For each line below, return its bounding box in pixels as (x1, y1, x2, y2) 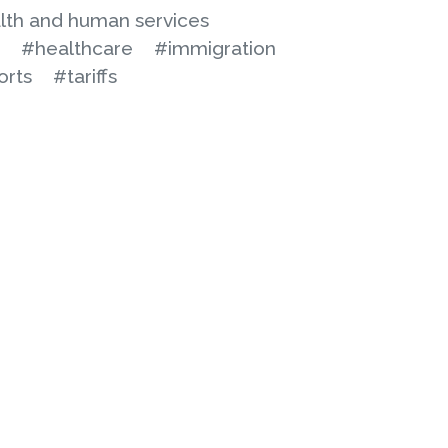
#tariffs (53, 65, 117, 87)
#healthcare (21, 37, 133, 59)
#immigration (154, 37, 276, 59)
